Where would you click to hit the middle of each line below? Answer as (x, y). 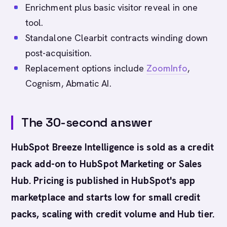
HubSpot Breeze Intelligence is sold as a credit (112, 147)
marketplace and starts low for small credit (106, 197)
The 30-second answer (87, 122)
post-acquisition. (59, 53)
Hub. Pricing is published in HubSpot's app (103, 181)
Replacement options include (86, 68)
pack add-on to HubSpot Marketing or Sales (107, 164)
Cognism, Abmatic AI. (68, 83)
